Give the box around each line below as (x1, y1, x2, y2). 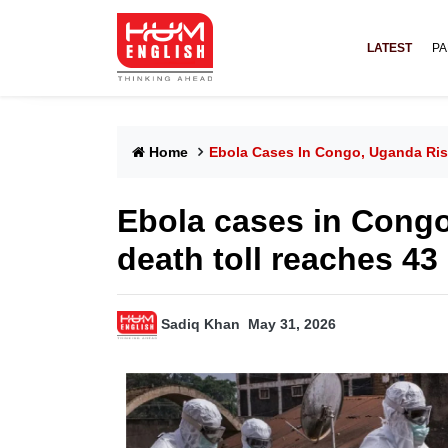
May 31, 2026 (248, 316, 336, 333)
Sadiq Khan (161, 316, 240, 333)
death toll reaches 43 (117, 241, 438, 277)
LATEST (367, 41, 412, 55)
